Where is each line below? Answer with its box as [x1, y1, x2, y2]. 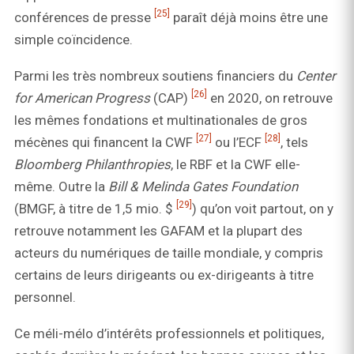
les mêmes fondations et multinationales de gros [14, 112, 307, 129]
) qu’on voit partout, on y [192, 201, 333, 217]
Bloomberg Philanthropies [14, 156, 171, 173]
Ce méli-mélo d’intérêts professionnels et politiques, [14, 326, 324, 342]
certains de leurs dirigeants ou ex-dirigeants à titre [14, 267, 314, 284]
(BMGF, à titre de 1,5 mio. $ [14, 201, 176, 217]
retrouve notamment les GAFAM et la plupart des [14, 223, 303, 239]
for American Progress [14, 90, 150, 107]
